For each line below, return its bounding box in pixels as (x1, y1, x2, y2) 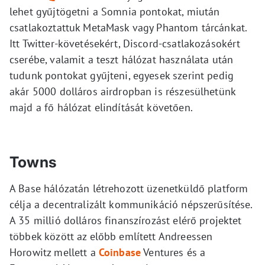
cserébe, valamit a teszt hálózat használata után (9, 53, 234, 66)
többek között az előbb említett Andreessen (9, 230, 213, 243)
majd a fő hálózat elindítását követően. (9, 101, 193, 114)
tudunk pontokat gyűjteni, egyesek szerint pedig (9, 69, 234, 82)
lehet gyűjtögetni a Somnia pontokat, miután (9, 5, 220, 18)
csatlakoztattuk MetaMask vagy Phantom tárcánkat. (9, 21, 247, 34)
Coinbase (98, 245, 141, 259)
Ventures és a (141, 245, 206, 259)
